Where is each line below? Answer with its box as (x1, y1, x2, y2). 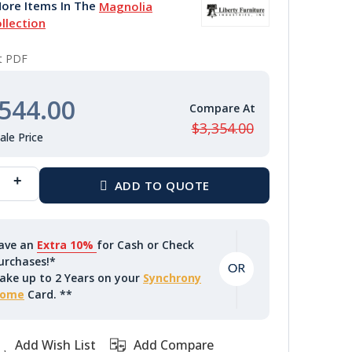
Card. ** (24, 287, 73, 302)
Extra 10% (37, 237, 97, 253)
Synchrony (143, 270, 202, 286)
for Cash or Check (97, 237, 195, 253)
